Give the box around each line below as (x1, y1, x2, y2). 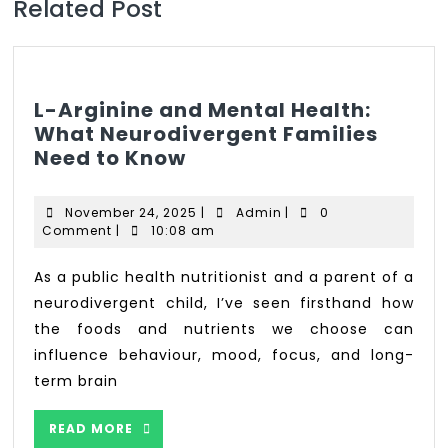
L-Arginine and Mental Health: (34, 95, 372, 124)
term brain (34, 370, 119, 391)
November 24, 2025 (65, 203, 198, 221)
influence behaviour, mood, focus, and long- (34, 344, 414, 365)
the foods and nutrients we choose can (34, 318, 414, 339)
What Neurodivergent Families (34, 119, 379, 148)
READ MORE (49, 419, 134, 437)
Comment (42, 221, 113, 239)
